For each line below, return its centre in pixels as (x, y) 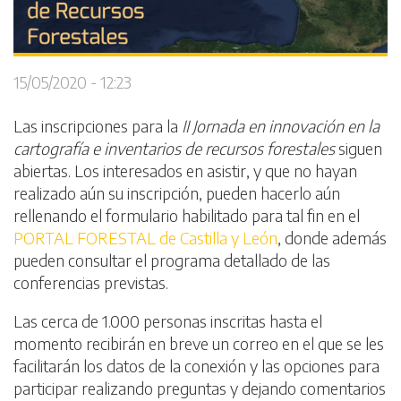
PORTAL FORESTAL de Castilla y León (145, 238)
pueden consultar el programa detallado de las (172, 260)
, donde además (332, 238)
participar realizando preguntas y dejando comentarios (200, 388)
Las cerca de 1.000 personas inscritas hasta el (168, 321)
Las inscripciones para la (98, 126)
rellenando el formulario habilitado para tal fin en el (187, 216)
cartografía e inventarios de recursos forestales (174, 149)
